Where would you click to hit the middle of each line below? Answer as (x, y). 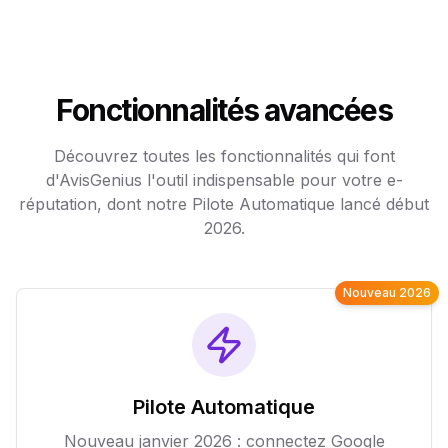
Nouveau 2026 (387, 292)
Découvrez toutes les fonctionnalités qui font (224, 156)
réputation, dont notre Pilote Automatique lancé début (224, 204)
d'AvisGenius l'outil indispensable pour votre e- (224, 180)
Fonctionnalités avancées (224, 110)
